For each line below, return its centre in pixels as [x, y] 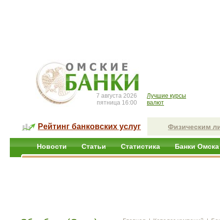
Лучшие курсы [166, 96]
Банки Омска [197, 146]
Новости [52, 146]
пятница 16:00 [117, 103]
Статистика [140, 146]
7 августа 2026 [117, 96]
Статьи [94, 146]
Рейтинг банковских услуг [89, 126]
